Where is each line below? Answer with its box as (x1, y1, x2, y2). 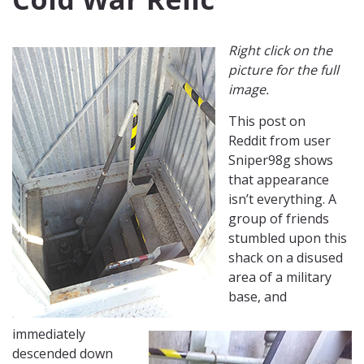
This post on (228, 112, 305, 131)
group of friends (228, 210, 329, 228)
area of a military (228, 268, 331, 287)
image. (228, 80, 269, 99)
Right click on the (228, 41, 332, 60)
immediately (12, 325, 85, 344)
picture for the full (228, 61, 339, 80)
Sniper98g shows (228, 151, 333, 170)
